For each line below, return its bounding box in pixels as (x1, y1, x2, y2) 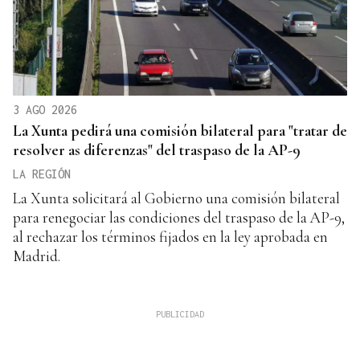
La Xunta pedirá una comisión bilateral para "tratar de (13, 121, 347, 140)
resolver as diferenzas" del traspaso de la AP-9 (13, 140, 301, 159)
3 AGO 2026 (13, 102, 77, 117)
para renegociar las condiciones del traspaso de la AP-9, (13, 207, 345, 227)
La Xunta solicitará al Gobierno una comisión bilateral (13, 188, 340, 207)
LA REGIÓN (13, 166, 71, 181)
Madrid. (13, 246, 60, 265)
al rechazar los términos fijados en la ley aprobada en (13, 227, 328, 246)
